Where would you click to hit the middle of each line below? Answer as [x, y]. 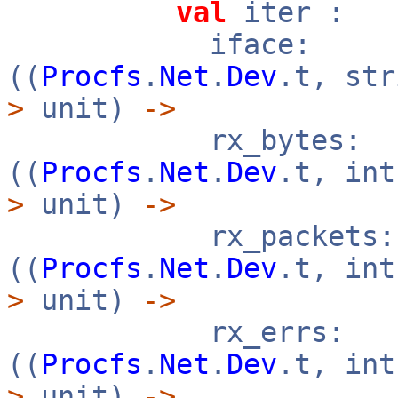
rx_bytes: [184, 140]
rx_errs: [176, 332]
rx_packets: [201, 236]
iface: [159, 44]
